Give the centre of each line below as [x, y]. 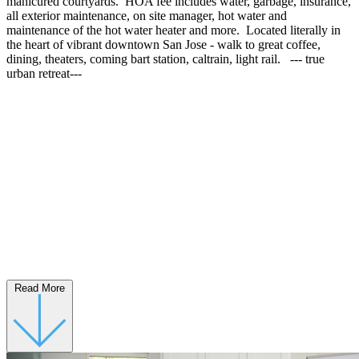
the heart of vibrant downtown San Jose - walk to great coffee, [163, 44]
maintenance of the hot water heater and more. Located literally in [173, 30]
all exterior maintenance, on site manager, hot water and [147, 15]
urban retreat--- [44, 73]
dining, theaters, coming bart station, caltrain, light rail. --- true [165, 58]
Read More [40, 288]
